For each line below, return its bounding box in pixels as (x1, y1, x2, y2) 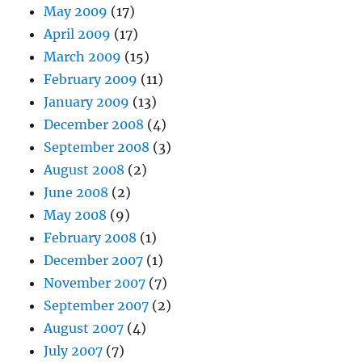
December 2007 (44, 252, 144, 269)
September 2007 (44, 297, 149, 314)
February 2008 (44, 229, 137, 246)
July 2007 (44, 343, 103, 360)
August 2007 (44, 320, 124, 337)
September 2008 (44, 139, 150, 156)
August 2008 (44, 162, 125, 179)
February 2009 (44, 71, 138, 88)
